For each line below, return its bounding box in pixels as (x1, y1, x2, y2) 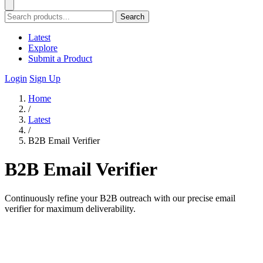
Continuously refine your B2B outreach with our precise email (5, 193, 235, 203)
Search (120, 12, 144, 21)
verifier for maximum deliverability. (5, 203, 136, 214)
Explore (28, 43, 58, 53)
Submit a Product (28, 53, 92, 63)
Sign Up (29, 73, 60, 83)
